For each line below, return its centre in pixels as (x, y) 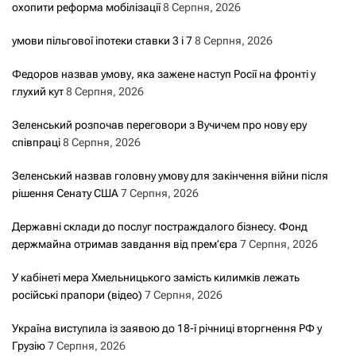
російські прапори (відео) (77, 294)
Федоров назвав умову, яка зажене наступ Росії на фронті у (164, 74)
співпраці (36, 142)
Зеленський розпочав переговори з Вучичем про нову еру (159, 124)
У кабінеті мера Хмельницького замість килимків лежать (156, 277)
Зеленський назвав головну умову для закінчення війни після (170, 175)
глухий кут (38, 91)
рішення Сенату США (65, 193)
